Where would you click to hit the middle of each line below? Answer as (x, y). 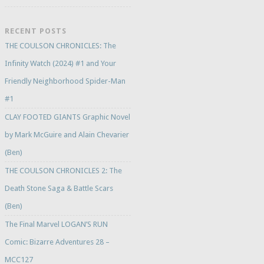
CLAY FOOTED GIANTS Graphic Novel (67, 117)
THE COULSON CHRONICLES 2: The (63, 171)
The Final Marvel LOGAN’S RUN (56, 225)
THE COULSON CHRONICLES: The (60, 46)
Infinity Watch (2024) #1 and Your (60, 64)
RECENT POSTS (35, 31)
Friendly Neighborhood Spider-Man (65, 81)
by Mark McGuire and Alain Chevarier (67, 135)
